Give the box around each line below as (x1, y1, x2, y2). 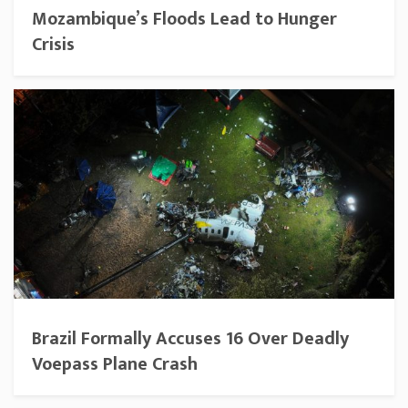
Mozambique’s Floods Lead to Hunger (32, 3, 337, 35)
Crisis (32, 28, 75, 60)
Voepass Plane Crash (32, 348, 198, 380)
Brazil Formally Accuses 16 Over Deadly (32, 322, 349, 354)
